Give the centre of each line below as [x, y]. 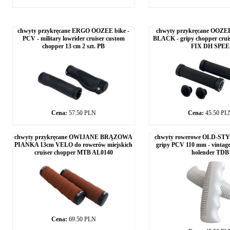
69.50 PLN [82, 219]
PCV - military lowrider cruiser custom [73, 39]
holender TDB [210, 152]
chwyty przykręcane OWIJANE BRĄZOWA [73, 137]
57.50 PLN [82, 113]
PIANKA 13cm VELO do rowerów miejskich [73, 145]
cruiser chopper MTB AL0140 [73, 152]
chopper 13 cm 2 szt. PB [73, 46]
